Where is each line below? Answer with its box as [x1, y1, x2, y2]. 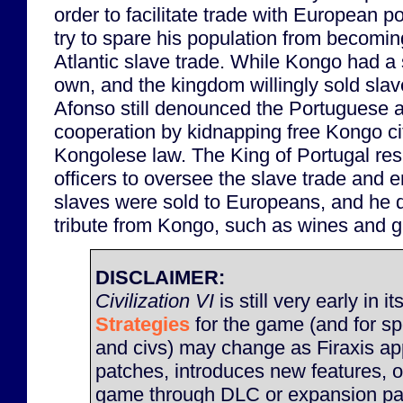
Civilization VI [95, 290, 214, 313]
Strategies [95, 313, 190, 336]
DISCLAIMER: [95, 266, 225, 290]
